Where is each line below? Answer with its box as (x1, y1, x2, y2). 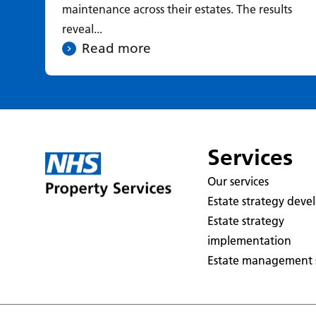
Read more (82, 39, 151, 56)
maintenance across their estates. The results (62, 1, 292, 16)
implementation (207, 233, 292, 248)
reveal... (62, 21, 102, 36)
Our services (207, 174, 269, 188)
